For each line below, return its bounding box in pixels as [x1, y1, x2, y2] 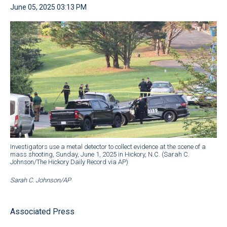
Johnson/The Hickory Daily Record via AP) [10, 158, 128, 166]
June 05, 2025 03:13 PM [10, 3, 87, 11]
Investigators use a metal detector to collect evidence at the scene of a [10, 142, 206, 150]
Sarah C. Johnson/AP [10, 176, 71, 184]
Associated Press [10, 206, 74, 216]
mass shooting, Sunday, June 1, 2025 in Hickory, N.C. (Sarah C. [10, 150, 190, 158]
